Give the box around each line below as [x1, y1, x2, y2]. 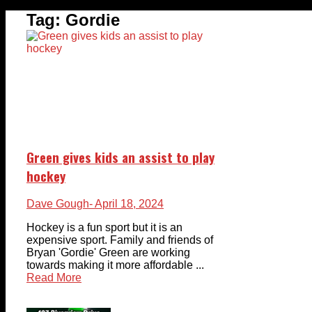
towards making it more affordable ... [26, 259, 204, 272]
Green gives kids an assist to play [26, 147, 214, 166]
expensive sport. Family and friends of [26, 234, 213, 247]
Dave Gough [26, 198, 89, 210]
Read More [26, 272, 81, 284]
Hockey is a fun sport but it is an [26, 221, 182, 234]
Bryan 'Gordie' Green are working [26, 247, 190, 259]
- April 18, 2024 [89, 198, 164, 210]
